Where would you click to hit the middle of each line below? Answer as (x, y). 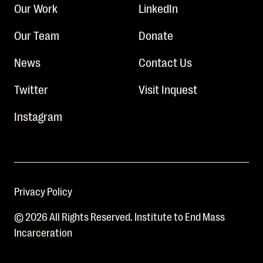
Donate (156, 34)
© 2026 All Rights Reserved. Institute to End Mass (119, 216)
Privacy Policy (43, 190)
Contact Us (165, 61)
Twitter (31, 88)
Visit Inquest (168, 88)
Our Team (37, 34)
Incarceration (43, 232)
